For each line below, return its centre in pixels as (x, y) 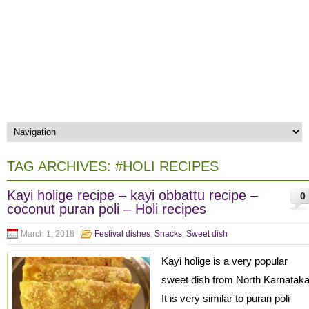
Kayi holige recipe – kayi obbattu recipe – (132, 195)
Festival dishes (122, 234)
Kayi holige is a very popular (225, 261)
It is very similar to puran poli (226, 298)
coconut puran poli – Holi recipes (107, 209)
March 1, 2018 (48, 234)
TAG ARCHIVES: (61, 166)
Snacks (168, 234)
